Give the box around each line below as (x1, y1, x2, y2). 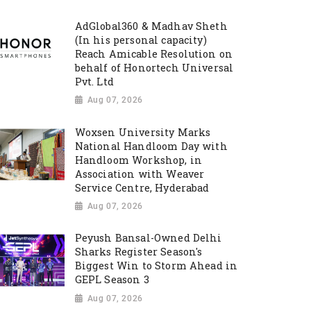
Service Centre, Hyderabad (74, 180, 210, 194)
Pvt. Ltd (74, 74, 114, 88)
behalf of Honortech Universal (74, 60, 234, 74)
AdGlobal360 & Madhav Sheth (74, 19, 228, 33)
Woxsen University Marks (74, 125, 211, 139)
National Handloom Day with (74, 139, 228, 153)
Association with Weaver (74, 167, 205, 180)
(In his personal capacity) (74, 33, 207, 47)
